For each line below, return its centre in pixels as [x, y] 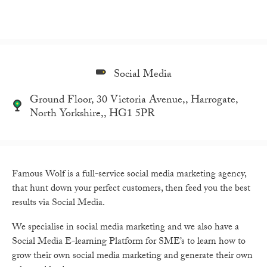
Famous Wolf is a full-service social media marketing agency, [129, 175]
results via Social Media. [58, 203]
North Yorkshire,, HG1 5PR [92, 115]
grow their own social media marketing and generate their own [132, 257]
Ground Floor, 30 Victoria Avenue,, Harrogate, [134, 101]
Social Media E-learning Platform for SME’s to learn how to [129, 243]
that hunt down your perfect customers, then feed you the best [131, 189]
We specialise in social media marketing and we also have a [125, 228]
